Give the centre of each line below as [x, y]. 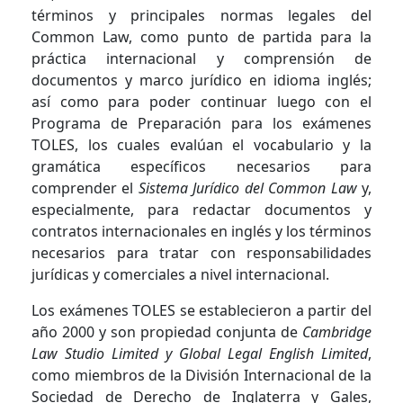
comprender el [85, 188]
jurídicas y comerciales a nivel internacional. [180, 274]
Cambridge [337, 331]
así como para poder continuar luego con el [201, 101]
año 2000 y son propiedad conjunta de [167, 331]
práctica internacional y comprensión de [201, 58]
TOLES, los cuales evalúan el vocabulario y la [201, 144]
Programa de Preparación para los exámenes [201, 123]
